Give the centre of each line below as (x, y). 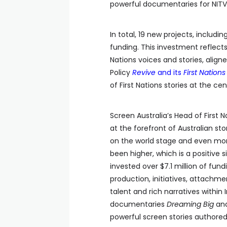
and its (169, 72)
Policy (121, 72)
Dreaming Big (190, 204)
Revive (144, 72)
